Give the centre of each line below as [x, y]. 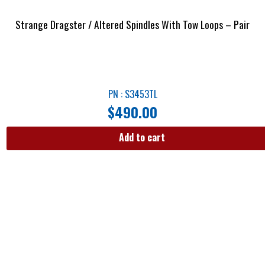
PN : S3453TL [132, 94]
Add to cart [142, 137]
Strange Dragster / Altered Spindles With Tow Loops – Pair [132, 25]
